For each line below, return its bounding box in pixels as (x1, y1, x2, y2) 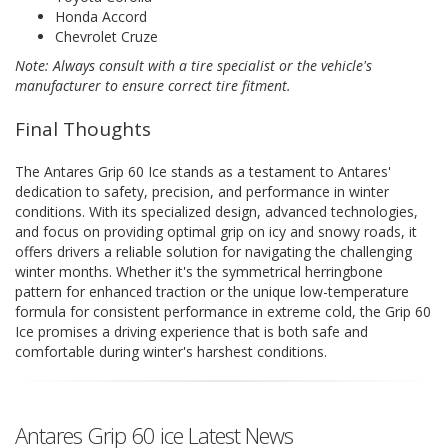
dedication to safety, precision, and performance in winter (15, 182, 389, 201)
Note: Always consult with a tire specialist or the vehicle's (15, 56, 372, 75)
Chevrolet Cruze (55, 27, 158, 46)
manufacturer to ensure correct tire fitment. (15, 76, 291, 95)
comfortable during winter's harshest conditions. (15, 342, 327, 361)
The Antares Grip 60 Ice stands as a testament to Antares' (15, 162, 391, 181)
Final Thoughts (15, 116, 151, 142)
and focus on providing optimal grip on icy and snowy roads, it (15, 222, 417, 241)
